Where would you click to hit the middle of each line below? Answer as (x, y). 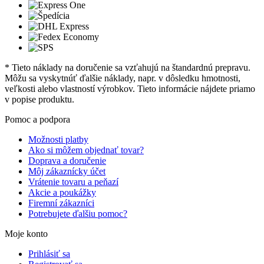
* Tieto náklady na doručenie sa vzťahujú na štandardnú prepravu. (128, 67)
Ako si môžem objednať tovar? (86, 150)
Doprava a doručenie (67, 160)
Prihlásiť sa (49, 253)
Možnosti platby (58, 139)
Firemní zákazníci (61, 203)
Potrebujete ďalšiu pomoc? (78, 213)
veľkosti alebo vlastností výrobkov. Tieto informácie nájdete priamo (130, 88)
